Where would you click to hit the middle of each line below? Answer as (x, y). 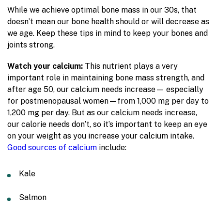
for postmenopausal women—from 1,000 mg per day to (108, 101)
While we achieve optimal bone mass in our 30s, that (102, 10)
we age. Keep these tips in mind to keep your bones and (108, 33)
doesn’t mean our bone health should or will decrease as (108, 22)
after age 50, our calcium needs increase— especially (105, 89)
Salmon (33, 197)
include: (112, 147)
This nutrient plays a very (130, 66)
